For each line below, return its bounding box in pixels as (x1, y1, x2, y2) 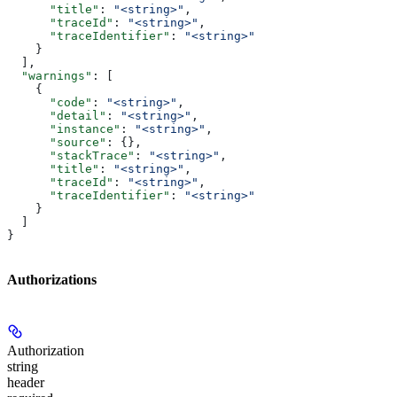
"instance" (7, 122, 121, 136)
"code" (7, 96, 92, 110)
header (7, 374, 44, 390)
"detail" (7, 109, 106, 123)
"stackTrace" (7, 149, 135, 163)
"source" (7, 136, 106, 150)
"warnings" (7, 69, 92, 83)
